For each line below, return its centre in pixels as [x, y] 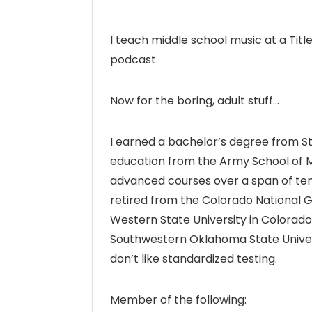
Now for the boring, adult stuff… [195, 100]
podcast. [134, 59]
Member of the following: [178, 299]
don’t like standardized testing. [194, 258]
